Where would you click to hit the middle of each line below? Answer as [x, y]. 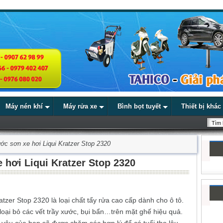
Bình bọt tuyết [139, 106]
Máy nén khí [24, 106]
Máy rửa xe [80, 106]
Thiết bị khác [201, 106]
